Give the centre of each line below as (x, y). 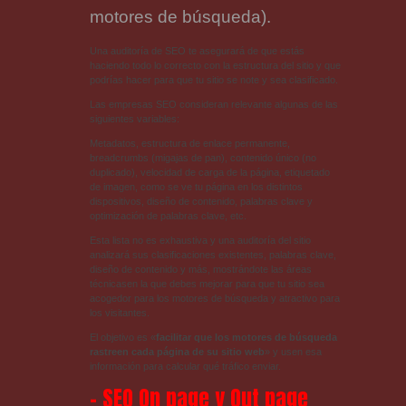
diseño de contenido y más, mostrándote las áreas (200, 270)
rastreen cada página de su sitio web (177, 352)
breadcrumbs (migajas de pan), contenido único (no (203, 157)
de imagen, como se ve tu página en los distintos (196, 186)
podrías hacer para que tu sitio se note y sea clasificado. (213, 79)
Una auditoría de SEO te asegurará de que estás (197, 50)
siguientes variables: (134, 118)
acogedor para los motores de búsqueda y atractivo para (214, 299)
